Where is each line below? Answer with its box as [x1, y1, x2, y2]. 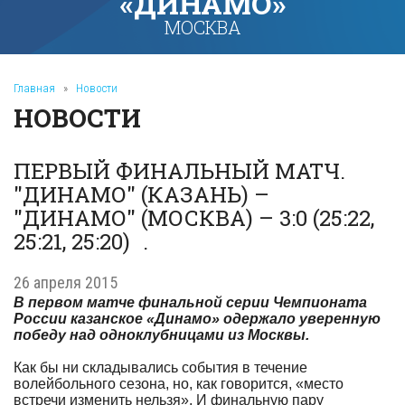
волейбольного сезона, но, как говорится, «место [14, 376, 344, 391]
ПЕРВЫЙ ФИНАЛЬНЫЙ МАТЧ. [14, 156, 345, 185]
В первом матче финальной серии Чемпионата [14, 295, 367, 310]
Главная [14, 81, 55, 95]
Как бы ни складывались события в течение [14, 360, 307, 375]
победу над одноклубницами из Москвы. [14, 327, 309, 343]
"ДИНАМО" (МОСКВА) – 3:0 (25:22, [14, 203, 374, 232]
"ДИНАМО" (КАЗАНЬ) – [14, 180, 269, 209]
